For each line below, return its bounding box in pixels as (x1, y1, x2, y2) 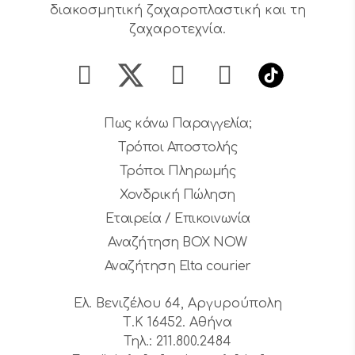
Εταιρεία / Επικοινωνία (105, 211, 250, 226)
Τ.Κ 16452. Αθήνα (123, 315, 232, 330)
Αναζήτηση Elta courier (104, 258, 251, 273)
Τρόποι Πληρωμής (119, 163, 236, 178)
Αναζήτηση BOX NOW (108, 235, 247, 250)
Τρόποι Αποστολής (118, 139, 237, 155)
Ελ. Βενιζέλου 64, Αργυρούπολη (73, 296, 282, 311)
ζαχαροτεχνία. (129, 21, 226, 36)
